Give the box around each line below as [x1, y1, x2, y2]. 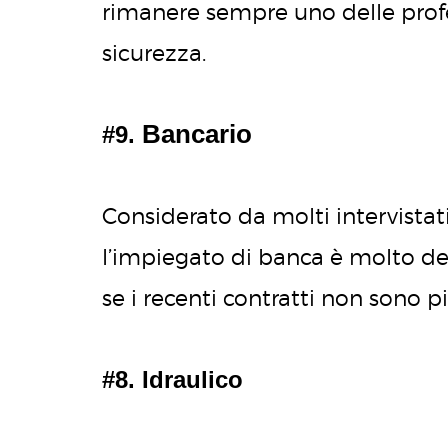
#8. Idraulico [102, 366, 243, 394]
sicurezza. [102, 40, 206, 67]
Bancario [142, 119, 252, 150]
